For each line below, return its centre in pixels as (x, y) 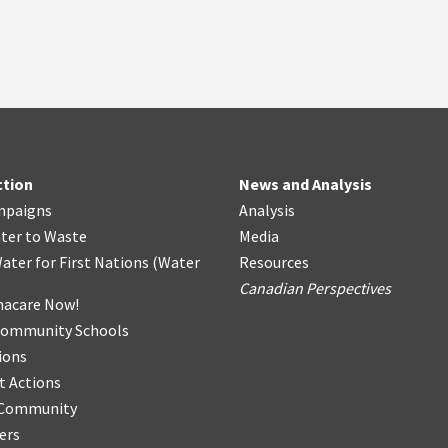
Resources (274, 262)
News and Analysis (305, 184)
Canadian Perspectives (315, 288)
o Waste (59, 236)
